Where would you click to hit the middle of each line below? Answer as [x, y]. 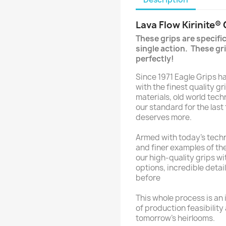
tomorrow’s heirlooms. [176, 218]
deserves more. [164, 118]
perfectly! [155, 59]
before [148, 178]
